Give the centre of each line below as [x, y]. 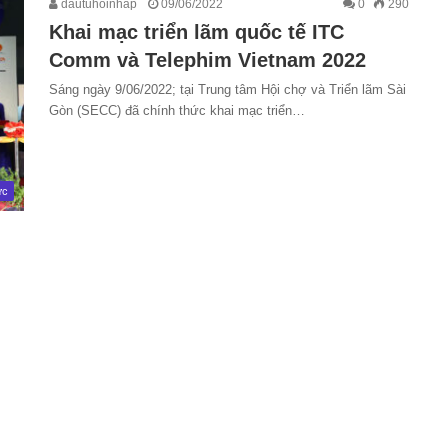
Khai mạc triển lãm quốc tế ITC [196, 32]
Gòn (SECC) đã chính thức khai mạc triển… [177, 110]
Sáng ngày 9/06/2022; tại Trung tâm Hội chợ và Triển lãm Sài [227, 89]
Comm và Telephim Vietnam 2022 [207, 60]
